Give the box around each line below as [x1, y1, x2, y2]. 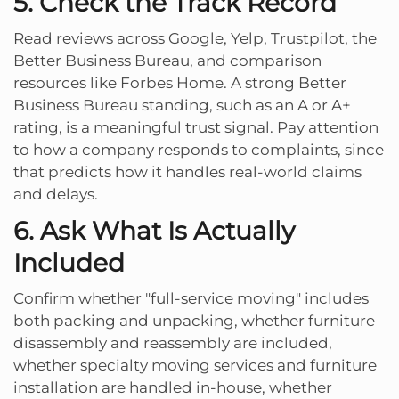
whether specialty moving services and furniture [13, 355, 377, 374]
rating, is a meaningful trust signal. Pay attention [13, 118, 379, 136]
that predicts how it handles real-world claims [13, 162, 362, 181]
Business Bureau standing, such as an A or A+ [13, 95, 351, 114]
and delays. [13, 184, 98, 203]
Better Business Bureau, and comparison [13, 51, 322, 69]
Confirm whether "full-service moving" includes [13, 289, 369, 307]
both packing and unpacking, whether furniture [13, 311, 375, 330]
